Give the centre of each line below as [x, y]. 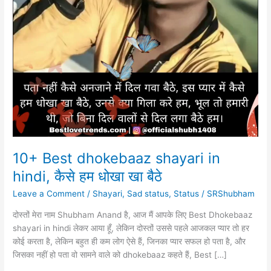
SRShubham [231, 194]
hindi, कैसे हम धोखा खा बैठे [88, 176]
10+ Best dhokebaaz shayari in [117, 158]
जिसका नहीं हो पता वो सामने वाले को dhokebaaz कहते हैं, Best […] [120, 254]
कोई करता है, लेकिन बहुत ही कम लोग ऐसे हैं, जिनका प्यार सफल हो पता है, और [129, 241]
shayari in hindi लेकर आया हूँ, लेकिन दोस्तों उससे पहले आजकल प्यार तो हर [131, 228]
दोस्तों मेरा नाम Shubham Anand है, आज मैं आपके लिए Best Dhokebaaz [133, 214]
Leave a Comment [49, 194]
